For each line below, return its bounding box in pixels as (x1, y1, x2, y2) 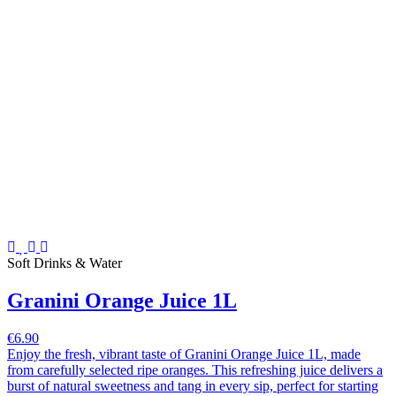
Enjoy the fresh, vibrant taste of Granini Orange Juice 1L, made (7, 346, 361, 362)
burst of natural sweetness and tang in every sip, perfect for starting (7, 378, 378, 394)
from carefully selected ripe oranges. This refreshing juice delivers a (7, 362, 383, 378)
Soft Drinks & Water (7, 255, 122, 271)
